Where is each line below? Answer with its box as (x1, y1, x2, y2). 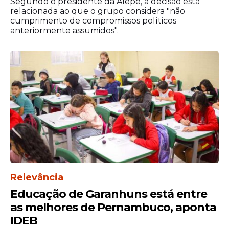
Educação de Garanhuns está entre (10, 187, 207, 201)
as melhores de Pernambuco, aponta (10, 200, 216, 215)
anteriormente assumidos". (10, 26, 119, 36)
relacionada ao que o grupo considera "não (10, 6, 185, 16)
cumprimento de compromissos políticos (10, 16, 176, 26)
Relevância (10, 172, 63, 184)
